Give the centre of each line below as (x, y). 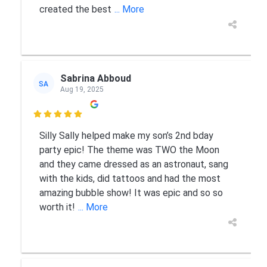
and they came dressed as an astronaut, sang (133, 164)
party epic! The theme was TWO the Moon (129, 150)
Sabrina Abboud (95, 78)
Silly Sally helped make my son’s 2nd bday (126, 136)
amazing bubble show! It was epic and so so (131, 193)
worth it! (57, 207)
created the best (75, 9)
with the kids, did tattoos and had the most (130, 178)
